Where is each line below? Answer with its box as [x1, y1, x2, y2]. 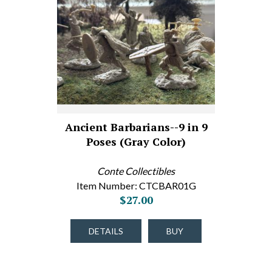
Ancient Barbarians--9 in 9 [64, 120, 208, 134]
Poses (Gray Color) [86, 134, 186, 149]
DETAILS [89, 226, 123, 236]
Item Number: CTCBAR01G [76, 180, 196, 191]
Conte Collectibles [97, 165, 175, 177]
